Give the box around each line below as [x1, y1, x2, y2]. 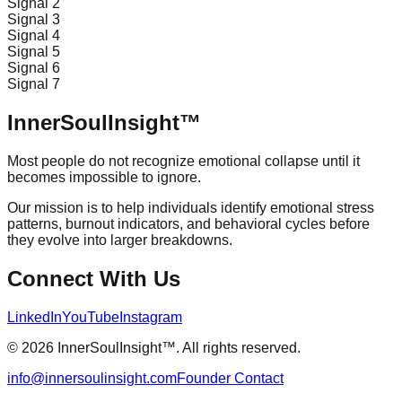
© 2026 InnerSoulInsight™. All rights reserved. [7, 339, 301, 355]
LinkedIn [7, 309, 62, 325]
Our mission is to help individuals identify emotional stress [7, 200, 374, 216]
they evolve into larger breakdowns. [7, 232, 232, 249]
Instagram [119, 309, 182, 325]
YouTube [62, 309, 119, 325]
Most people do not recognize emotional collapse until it [7, 153, 360, 170]
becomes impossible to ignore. [7, 170, 201, 186]
